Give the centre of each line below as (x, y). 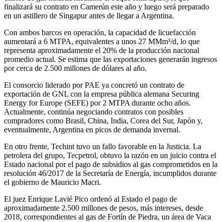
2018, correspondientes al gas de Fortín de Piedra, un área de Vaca (108, 217)
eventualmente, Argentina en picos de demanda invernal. (92, 129)
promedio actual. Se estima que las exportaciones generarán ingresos (111, 59)
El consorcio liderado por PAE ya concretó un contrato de (94, 85)
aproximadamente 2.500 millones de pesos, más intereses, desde (104, 208)
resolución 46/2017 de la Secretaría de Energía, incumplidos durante (110, 173)
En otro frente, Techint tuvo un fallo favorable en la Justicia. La (103, 146)
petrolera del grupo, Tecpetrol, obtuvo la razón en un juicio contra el (110, 155)
